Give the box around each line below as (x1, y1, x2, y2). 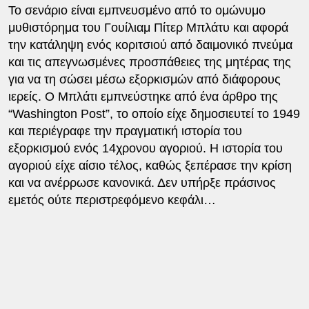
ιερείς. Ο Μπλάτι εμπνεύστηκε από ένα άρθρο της (8, 89, 278, 103)
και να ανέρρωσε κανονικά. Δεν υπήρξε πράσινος (8, 175, 276, 190)
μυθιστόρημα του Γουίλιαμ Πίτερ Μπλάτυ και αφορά (8, 20, 288, 34)
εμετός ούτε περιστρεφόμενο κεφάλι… (8, 192, 216, 207)
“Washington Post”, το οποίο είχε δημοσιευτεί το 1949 (8, 106, 300, 121)
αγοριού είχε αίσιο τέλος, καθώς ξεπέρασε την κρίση (8, 158, 292, 172)
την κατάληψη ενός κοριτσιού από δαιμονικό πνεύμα (8, 37, 292, 52)
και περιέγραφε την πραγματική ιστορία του (8, 123, 242, 138)
